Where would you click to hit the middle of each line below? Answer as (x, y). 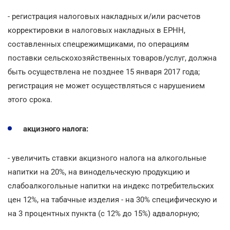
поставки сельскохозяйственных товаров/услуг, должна (112, 58)
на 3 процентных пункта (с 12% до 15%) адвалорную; (103, 213)
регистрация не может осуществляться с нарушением (106, 85)
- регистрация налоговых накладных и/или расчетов (104, 16)
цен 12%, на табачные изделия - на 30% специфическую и (112, 199)
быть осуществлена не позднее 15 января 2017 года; (104, 72)
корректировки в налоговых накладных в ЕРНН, (97, 30)
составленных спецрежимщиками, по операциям (98, 44)
